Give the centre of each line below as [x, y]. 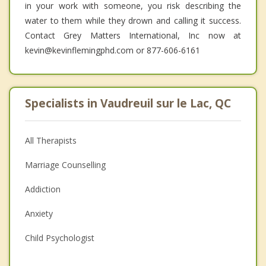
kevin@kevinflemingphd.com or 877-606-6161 [113, 50]
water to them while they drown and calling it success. [133, 21]
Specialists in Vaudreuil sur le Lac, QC [128, 104]
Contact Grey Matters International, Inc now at [133, 36]
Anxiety [39, 214]
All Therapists [51, 141]
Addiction [43, 189]
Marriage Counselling [65, 165]
